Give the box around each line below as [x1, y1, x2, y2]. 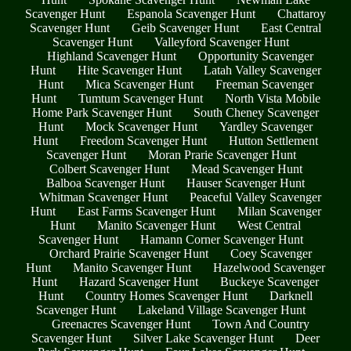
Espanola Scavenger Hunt [127, 7, 255, 21]
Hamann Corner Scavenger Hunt [140, 233, 303, 247]
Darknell [270, 289, 313, 303]
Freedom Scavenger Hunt [80, 134, 207, 148]
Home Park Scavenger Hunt [32, 106, 172, 120]
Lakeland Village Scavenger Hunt [138, 303, 306, 317]
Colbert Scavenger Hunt [49, 162, 169, 176]
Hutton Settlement [229, 134, 318, 148]
